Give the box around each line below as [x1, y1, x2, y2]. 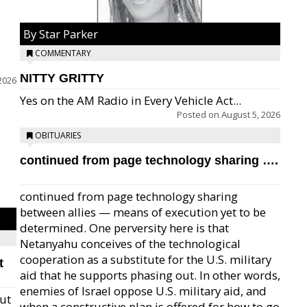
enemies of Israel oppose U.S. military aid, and [20, 283, 267, 299]
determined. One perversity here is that [20, 220, 229, 236]
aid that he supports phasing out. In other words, [20, 267, 280, 283]
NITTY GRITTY [20, 71, 104, 85]
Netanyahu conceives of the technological [20, 236, 241, 251]
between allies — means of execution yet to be [20, 204, 266, 220]
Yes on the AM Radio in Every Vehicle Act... [20, 93, 241, 108]
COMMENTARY [35, 47, 91, 59]
